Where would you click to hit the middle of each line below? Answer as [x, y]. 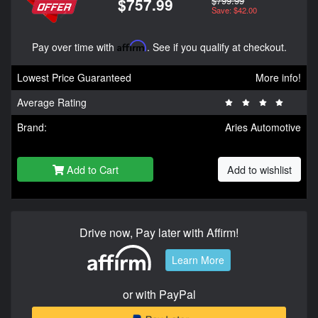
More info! [278, 77]
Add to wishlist [259, 169]
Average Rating [52, 102]
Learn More [198, 260]
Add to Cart [92, 169]
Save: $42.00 [235, 10]
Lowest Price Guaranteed [74, 77]
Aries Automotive [263, 127]
